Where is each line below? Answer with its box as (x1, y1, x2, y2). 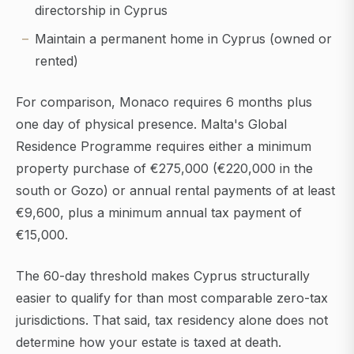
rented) (35, 53, 78, 70)
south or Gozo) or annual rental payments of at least (16, 183, 335, 199)
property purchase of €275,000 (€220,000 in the (16, 160, 313, 177)
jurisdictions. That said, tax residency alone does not (16, 312, 328, 329)
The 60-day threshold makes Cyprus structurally (16, 268, 310, 284)
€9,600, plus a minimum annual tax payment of (16, 205, 302, 221)
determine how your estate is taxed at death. (16, 334, 281, 351)
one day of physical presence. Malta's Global (16, 116, 287, 133)
